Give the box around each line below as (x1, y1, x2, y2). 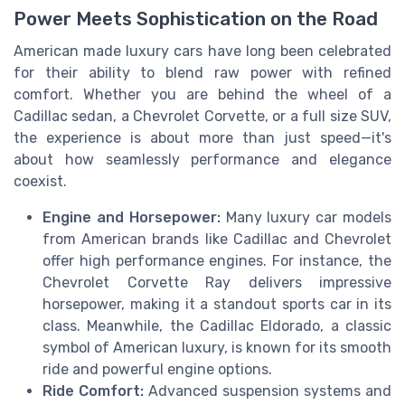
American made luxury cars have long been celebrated (14, 42, 391, 60)
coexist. (14, 172, 67, 190)
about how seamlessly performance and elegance (14, 150, 391, 168)
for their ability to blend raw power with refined (14, 63, 391, 81)
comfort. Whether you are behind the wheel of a (14, 85, 391, 103)
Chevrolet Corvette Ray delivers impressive (42, 273, 391, 291)
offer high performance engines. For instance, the (42, 251, 391, 269)
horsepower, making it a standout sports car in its (42, 295, 391, 313)
